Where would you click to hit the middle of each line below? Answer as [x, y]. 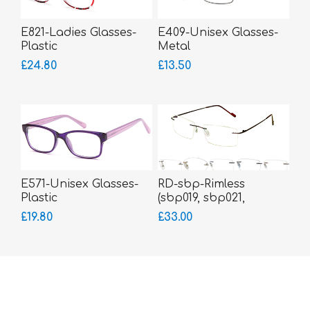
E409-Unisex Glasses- [218, 33]
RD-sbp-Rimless [201, 184]
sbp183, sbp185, [201, 212]
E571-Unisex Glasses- [80, 184]
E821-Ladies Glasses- [79, 33]
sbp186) [178, 226]
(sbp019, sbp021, [201, 198]
